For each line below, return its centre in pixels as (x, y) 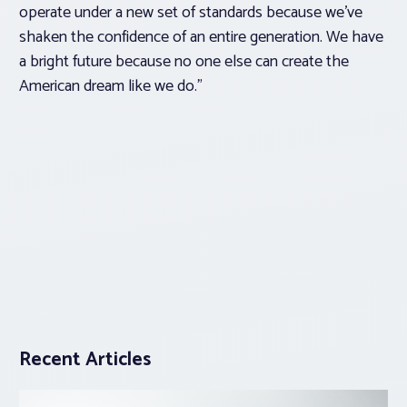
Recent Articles (85, 360)
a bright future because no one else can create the (184, 62)
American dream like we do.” (111, 87)
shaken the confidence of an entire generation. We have (201, 38)
